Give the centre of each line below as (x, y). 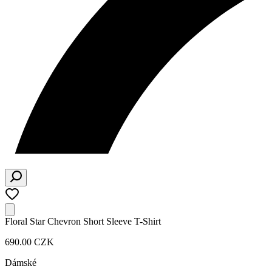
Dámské (21, 263)
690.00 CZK (29, 242)
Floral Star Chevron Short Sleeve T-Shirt (83, 221)
